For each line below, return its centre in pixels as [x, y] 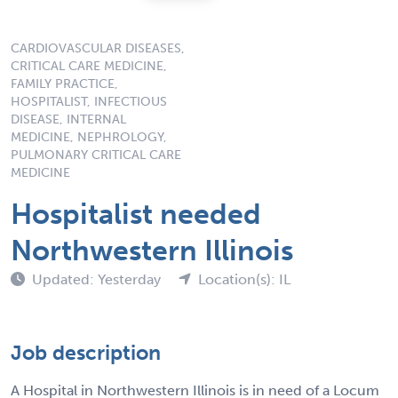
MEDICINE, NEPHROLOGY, [89, 137]
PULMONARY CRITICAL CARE [96, 155]
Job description [86, 352]
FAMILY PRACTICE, [64, 84]
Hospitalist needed [136, 214]
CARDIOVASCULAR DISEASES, [98, 48]
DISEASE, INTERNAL [68, 119]
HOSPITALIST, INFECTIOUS [89, 101]
